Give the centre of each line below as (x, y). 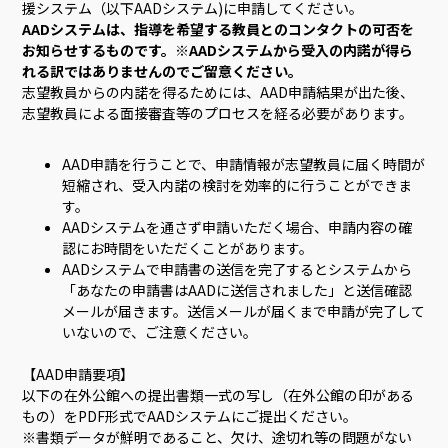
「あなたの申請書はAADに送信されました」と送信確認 (237, 289)
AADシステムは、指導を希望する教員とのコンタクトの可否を (218, 29)
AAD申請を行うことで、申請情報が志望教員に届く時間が (244, 163)
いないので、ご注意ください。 (160, 331)
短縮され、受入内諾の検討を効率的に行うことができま (237, 184)
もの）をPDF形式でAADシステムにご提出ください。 (190, 415)
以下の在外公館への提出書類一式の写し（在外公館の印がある (218, 394)
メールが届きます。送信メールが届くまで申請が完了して (244, 310)
